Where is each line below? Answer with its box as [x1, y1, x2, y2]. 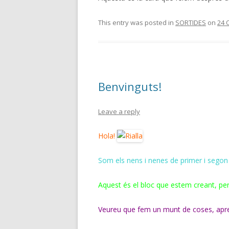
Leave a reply [98, 107, 140, 116]
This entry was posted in [98, 18, 175, 27]
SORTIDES [175, 18, 206, 27]
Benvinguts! [98, 79, 162, 94]
